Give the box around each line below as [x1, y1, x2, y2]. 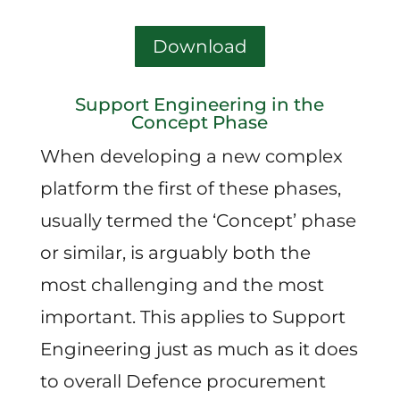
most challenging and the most [39, 274, 324, 296]
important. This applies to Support [39, 306, 346, 329]
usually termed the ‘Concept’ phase [39, 210, 356, 232]
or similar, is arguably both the [39, 242, 311, 264]
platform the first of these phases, [39, 178, 341, 200]
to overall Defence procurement [39, 371, 326, 393]
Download [152, 36, 247, 58]
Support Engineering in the [75, 94, 325, 116]
